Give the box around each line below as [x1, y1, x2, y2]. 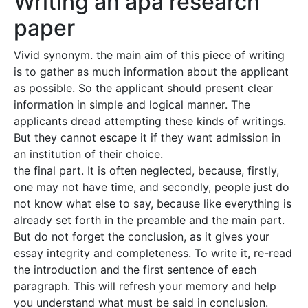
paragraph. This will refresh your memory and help [14, 279, 276, 293]
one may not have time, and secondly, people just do [14, 180, 289, 194]
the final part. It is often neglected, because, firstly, [14, 164, 279, 177]
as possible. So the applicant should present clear [14, 81, 273, 95]
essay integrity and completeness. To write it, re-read [14, 246, 292, 260]
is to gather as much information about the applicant [14, 65, 289, 78]
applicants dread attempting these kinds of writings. [14, 114, 286, 128]
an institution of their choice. [14, 147, 163, 161]
